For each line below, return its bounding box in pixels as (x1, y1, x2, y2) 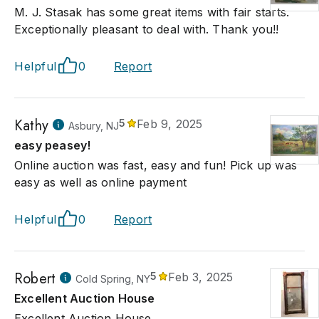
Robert (14, 268, 56, 289)
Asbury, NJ (68, 120, 119, 132)
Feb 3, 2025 (168, 270, 234, 284)
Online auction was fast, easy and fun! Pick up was (14, 158, 298, 172)
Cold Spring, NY (75, 273, 151, 285)
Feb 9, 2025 (137, 117, 203, 131)
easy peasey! (14, 138, 91, 152)
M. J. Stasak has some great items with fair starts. (14, 5, 290, 19)
